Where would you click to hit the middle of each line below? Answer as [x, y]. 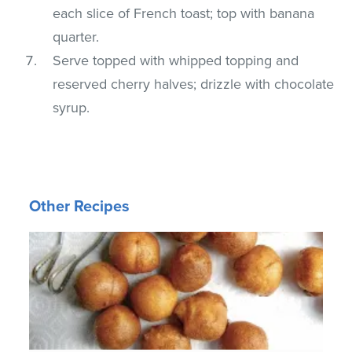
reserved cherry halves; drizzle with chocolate [194, 84]
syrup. [71, 107]
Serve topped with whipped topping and [176, 60]
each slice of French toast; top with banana [184, 13]
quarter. [76, 37]
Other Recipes [80, 206]
